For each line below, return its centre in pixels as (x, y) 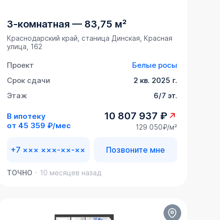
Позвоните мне (135, 150)
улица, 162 (24, 47)
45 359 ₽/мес (44, 125)
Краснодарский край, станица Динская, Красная (89, 38)
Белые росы (154, 65)
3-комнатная (38, 24)
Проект (20, 65)
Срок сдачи (28, 81)
